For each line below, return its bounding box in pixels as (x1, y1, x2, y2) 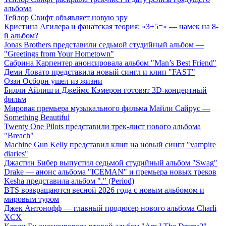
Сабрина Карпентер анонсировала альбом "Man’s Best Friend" (4, 59, 216, 68)
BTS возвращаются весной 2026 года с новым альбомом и (4, 186, 204, 195)
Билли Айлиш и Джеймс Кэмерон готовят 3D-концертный (4, 86, 207, 95)
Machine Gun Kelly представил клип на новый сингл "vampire (4, 140, 216, 149)
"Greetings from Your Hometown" (4, 49, 114, 59)
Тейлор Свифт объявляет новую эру (4, 13, 128, 22)
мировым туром (4, 195, 59, 204)
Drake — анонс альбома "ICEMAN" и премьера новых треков (4, 167, 216, 177)
